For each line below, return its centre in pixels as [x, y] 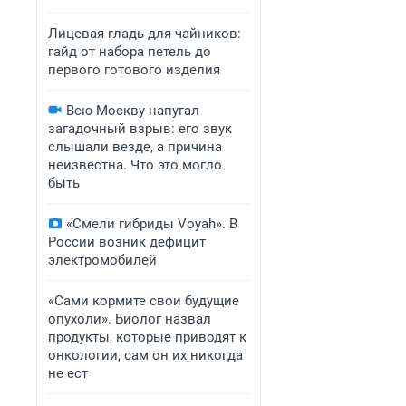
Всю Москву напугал [133, 111]
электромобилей [102, 260]
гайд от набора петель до [130, 52]
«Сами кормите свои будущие [144, 301]
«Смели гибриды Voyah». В [152, 224]
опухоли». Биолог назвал [130, 319]
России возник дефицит [127, 242]
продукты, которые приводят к [147, 337]
